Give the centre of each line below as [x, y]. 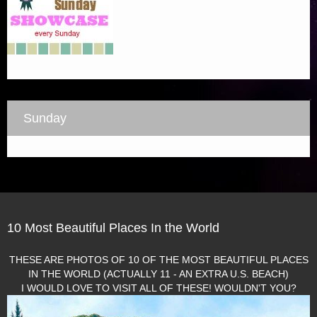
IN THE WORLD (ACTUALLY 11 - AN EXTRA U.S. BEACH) [158, 273]
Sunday [45, 118]
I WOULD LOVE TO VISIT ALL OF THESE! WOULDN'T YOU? [158, 288]
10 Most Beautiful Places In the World [113, 227]
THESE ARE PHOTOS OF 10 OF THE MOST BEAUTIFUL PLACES [158, 259]
